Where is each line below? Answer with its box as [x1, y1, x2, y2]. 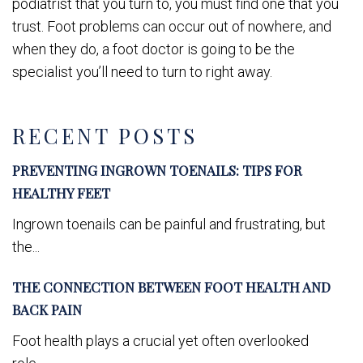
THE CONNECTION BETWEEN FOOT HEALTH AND [12, 277, 331, 296]
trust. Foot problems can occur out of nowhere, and [12, 17, 331, 35]
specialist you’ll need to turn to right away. [12, 62, 272, 80]
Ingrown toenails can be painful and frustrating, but [12, 215, 326, 233]
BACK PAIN [12, 300, 82, 318]
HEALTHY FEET [12, 183, 110, 202]
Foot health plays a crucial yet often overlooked [12, 331, 309, 349]
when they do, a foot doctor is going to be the [12, 40, 295, 58]
